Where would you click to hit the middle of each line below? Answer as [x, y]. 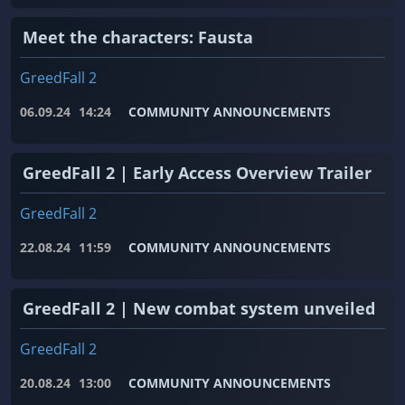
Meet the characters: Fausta [138, 38]
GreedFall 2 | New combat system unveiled [199, 309]
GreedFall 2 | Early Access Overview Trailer [197, 173]
